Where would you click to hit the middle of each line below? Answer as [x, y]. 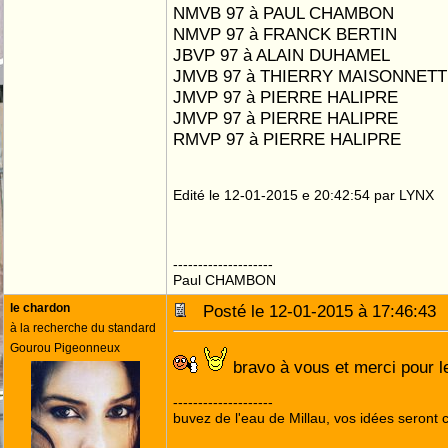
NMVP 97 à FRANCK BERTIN [285, 34]
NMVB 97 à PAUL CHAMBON [283, 13]
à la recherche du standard [83, 328]
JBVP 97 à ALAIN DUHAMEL [281, 55]
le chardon [40, 308]
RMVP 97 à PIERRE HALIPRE [287, 139]
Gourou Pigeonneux [65, 348]
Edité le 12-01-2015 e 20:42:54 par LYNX [303, 195]
